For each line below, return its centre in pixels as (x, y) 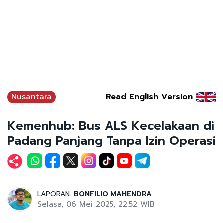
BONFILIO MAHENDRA (113, 194)
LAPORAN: (56, 194)
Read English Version (149, 96)
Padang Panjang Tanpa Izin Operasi (111, 141)
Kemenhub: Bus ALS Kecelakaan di (111, 126)
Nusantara (32, 96)
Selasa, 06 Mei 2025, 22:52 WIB (96, 204)
